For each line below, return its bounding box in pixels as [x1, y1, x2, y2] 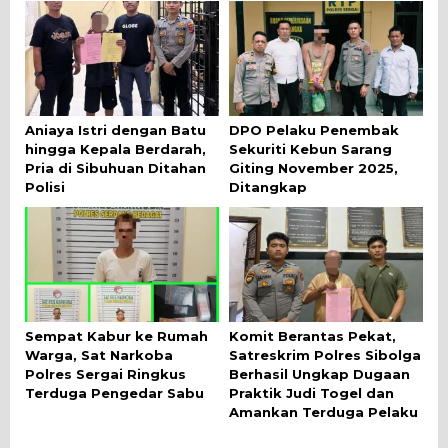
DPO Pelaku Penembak [229, 121, 399, 138]
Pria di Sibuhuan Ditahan [25, 159, 206, 176]
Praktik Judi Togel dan [229, 384, 394, 401]
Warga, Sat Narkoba [25, 346, 173, 363]
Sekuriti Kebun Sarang [229, 140, 392, 157]
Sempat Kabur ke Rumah [25, 327, 208, 344]
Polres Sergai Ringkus [25, 365, 186, 382]
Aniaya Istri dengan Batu [25, 121, 206, 138]
